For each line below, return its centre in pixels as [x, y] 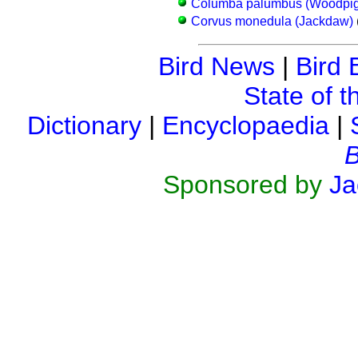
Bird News [216, 66]
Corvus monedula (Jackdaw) [272, 21]
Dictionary [84, 125]
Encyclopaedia [246, 125]
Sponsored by [242, 184]
